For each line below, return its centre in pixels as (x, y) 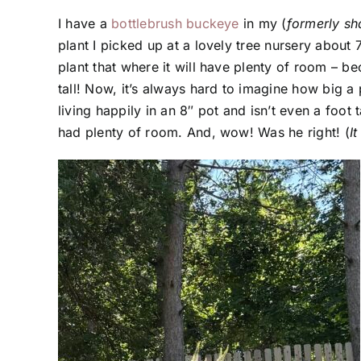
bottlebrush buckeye (175, 24)
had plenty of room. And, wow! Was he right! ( (204, 133)
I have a (85, 24)
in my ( (263, 24)
